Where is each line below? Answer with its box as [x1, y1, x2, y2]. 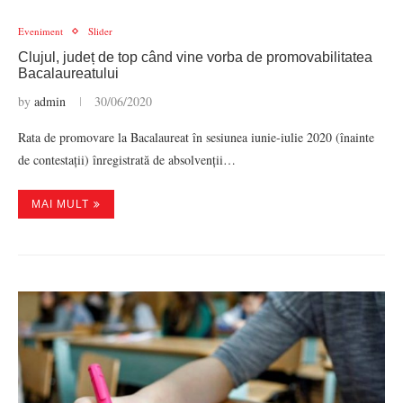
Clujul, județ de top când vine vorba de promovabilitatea [18, 49, 372, 65]
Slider [88, 24, 112, 38]
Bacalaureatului [18, 66, 119, 81]
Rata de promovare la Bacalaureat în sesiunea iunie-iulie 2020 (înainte [18, 129, 374, 146]
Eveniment [18, 24, 63, 38]
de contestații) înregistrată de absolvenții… [18, 151, 236, 168]
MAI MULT [31, 198, 89, 210]
